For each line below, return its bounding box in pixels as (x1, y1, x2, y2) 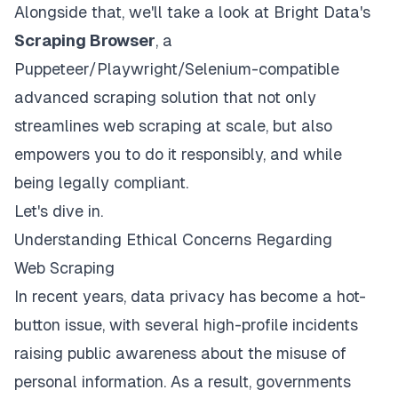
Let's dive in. (14, 202, 103, 221)
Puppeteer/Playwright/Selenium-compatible (14, 60, 339, 79)
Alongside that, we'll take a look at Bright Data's (14, 3, 370, 22)
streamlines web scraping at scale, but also (14, 116, 332, 136)
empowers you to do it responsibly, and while (14, 145, 342, 164)
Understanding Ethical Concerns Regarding (14, 230, 332, 250)
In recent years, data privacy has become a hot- (14, 287, 366, 306)
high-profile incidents (203, 315, 358, 335)
